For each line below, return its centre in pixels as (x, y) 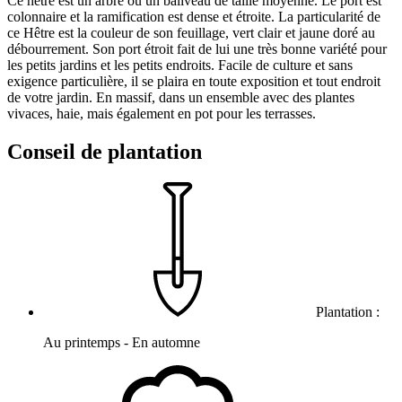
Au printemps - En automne (122, 343)
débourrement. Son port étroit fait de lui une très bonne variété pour (197, 49)
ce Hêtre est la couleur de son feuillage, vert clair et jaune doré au (191, 33)
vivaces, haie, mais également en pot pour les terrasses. (162, 114)
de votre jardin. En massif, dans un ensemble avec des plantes (181, 98)
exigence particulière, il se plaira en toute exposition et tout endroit (194, 82)
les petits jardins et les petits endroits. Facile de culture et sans (180, 66)
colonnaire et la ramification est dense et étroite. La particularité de (194, 17)
